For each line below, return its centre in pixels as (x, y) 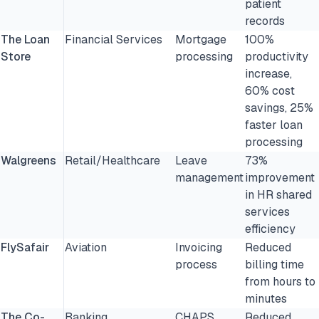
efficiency (270, 229)
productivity (277, 57)
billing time (274, 265)
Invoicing (199, 247)
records (265, 21)
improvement (280, 178)
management (209, 178)
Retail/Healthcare (113, 161)
